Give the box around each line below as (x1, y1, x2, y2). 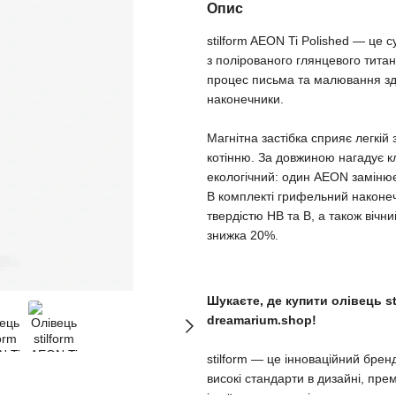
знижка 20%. (207, 228, 278, 242)
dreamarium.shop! (207, 313, 316, 328)
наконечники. (207, 92, 284, 106)
